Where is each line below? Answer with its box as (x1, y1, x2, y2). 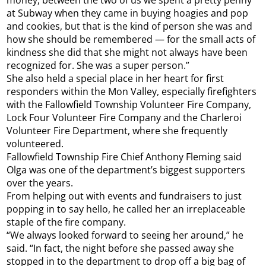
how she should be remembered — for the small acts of (7, 33, 256, 46)
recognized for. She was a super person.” (7, 59, 190, 72)
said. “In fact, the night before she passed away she (7, 242, 235, 255)
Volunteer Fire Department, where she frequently (7, 124, 228, 138)
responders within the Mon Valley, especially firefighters (7, 85, 257, 99)
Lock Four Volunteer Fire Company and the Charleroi (7, 111, 242, 125)
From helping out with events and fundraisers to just (7, 189, 242, 203)
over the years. (7, 176, 74, 190)
